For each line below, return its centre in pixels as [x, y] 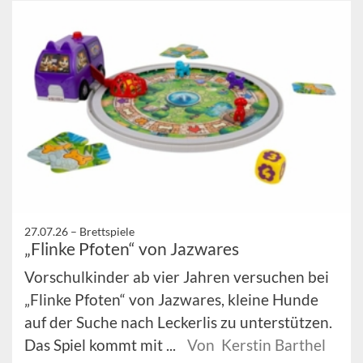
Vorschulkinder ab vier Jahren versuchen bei [177, 276]
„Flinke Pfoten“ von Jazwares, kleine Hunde [171, 299]
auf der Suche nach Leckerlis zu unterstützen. [178, 322]
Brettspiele [107, 231]
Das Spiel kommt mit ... [102, 344]
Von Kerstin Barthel [256, 344]
